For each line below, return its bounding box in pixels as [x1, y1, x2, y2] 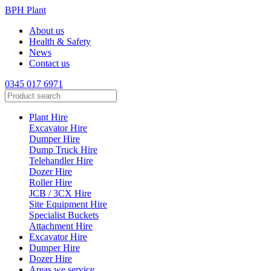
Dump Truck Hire [29, 145, 97, 155]
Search [4, 89, 30, 99]
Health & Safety [29, 36, 91, 47]
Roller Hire [29, 177, 72, 188]
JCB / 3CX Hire [29, 188, 91, 198]
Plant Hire [29, 112, 68, 122]
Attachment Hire [29, 221, 93, 231]
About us [29, 25, 64, 36]
